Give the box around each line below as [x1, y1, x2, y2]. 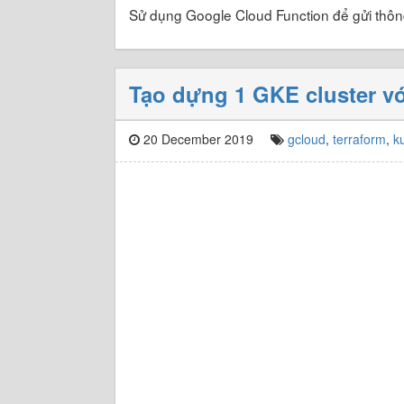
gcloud [288, 130, 326, 148]
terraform [333, 130, 386, 148]
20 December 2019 [140, 130, 253, 148]
